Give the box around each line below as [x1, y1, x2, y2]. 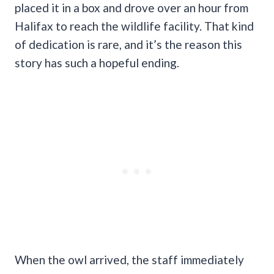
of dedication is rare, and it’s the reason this [15, 37, 242, 51]
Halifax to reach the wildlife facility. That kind [15, 18, 254, 33]
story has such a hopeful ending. [15, 55, 179, 70]
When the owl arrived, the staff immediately [15, 252, 244, 267]
